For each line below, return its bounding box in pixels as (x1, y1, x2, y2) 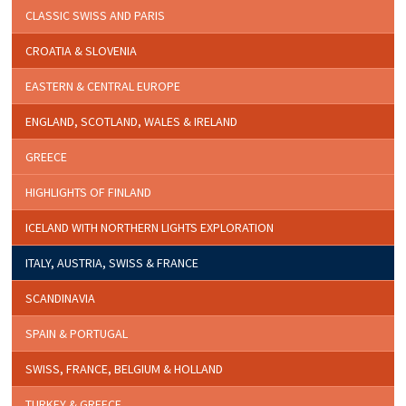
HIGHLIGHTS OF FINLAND (25, 183, 152, 200)
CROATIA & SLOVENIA (25, 42, 138, 59)
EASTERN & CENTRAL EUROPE (25, 77, 181, 94)
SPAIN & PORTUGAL (25, 324, 129, 342)
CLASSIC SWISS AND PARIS (25, 6, 166, 24)
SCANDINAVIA (25, 289, 96, 306)
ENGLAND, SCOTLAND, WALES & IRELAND (25, 112, 238, 130)
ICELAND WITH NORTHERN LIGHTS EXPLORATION (25, 218, 275, 236)
